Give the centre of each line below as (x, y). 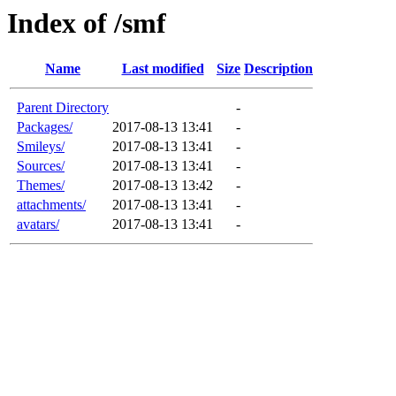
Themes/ (41, 186)
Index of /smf (87, 23)
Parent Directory (63, 108)
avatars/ (38, 225)
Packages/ (45, 127)
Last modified (163, 69)
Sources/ (41, 166)
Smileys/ (41, 147)
